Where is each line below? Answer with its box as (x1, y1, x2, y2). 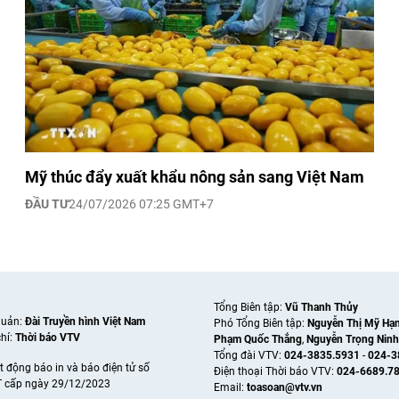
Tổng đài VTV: (214, 349, 284, 362)
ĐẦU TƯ (25, 197, 69, 212)
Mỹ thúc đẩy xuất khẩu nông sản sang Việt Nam (25, 167, 364, 187)
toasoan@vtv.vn (247, 381, 322, 395)
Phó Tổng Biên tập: (214, 317, 307, 330)
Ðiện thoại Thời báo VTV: (214, 365, 337, 379)
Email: (214, 381, 247, 395)
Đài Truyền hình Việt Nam (25, 315, 145, 329)
